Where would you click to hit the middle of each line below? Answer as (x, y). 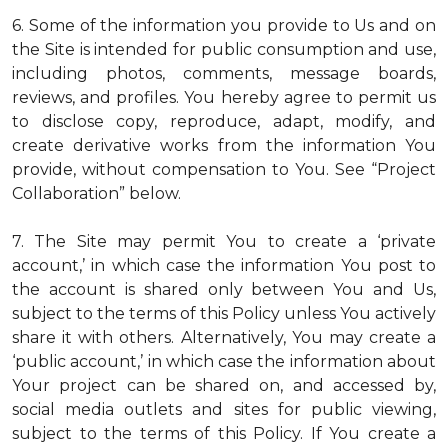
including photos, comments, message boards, (224, 73)
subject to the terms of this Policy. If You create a (224, 433)
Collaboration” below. (96, 193)
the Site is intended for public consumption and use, (224, 49)
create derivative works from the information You (224, 145)
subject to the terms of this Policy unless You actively (224, 313)
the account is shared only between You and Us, (224, 289)
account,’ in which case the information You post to (224, 265)
